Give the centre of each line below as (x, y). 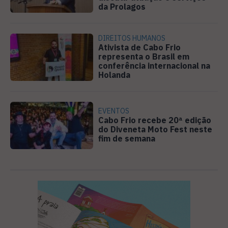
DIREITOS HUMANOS (132, 38)
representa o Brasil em (144, 57)
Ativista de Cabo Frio (140, 48)
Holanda (115, 75)
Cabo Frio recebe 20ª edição (155, 120)
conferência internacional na (154, 66)
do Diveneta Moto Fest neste (155, 130)
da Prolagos (122, 6)
